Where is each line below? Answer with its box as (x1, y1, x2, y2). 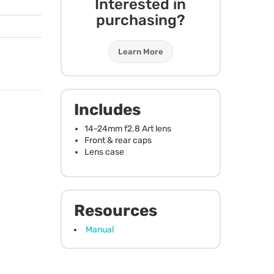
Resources (73, 201, 157, 220)
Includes (73, 100, 141, 119)
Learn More (117, 46, 163, 56)
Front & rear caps (84, 135, 152, 146)
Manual (85, 224, 114, 235)
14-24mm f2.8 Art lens (84, 123, 171, 134)
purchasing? (95, 11, 185, 29)
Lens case (84, 146, 124, 157)
